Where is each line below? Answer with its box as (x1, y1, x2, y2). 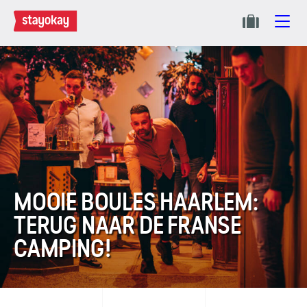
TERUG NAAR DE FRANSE (14, 212, 241, 239)
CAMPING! (14, 235, 111, 262)
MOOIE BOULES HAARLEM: (14, 188, 258, 216)
